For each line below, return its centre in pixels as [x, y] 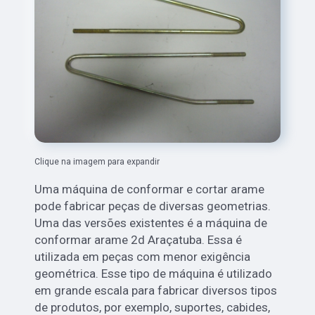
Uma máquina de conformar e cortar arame [150, 189]
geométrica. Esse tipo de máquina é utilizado [154, 274]
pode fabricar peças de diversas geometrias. [153, 206]
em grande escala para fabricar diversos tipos [156, 291]
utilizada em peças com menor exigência [143, 257]
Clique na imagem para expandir [97, 162]
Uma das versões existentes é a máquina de [151, 223]
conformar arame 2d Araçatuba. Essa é [139, 240]
